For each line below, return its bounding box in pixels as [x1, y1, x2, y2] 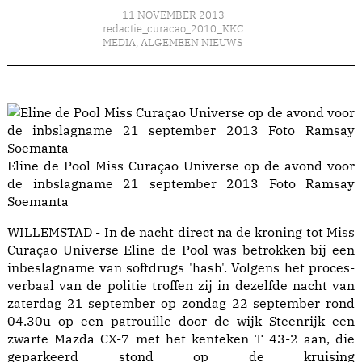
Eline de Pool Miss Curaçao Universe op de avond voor [7, 158, 355, 175]
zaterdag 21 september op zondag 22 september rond [7, 295, 355, 312]
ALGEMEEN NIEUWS [141, 36, 243, 50]
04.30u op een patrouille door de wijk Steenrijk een [7, 313, 355, 330]
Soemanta [7, 193, 69, 210]
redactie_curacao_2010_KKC [103, 22, 243, 36]
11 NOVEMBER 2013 [121, 8, 225, 23]
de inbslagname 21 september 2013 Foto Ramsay [7, 175, 355, 192]
